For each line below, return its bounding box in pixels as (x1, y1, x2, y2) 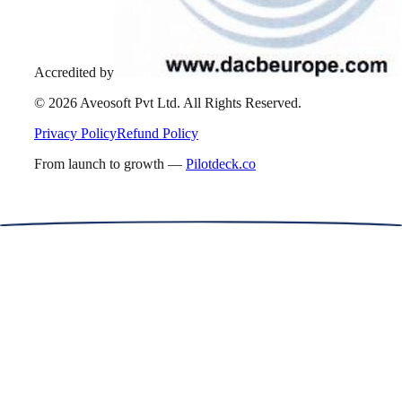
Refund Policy (117, 126, 198, 142)
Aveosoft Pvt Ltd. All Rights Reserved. (77, 95, 301, 111)
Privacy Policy (34, 126, 117, 142)
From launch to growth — (34, 156, 182, 172)
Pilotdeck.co (186, 156, 256, 172)
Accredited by (34, 65, 114, 81)
